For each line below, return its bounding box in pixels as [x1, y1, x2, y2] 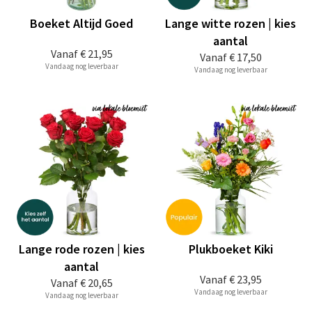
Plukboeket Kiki [188, 241, 273, 257]
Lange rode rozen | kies [18, 241, 145, 257]
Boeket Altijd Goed [30, 15, 133, 31]
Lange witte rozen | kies [165, 15, 296, 31]
